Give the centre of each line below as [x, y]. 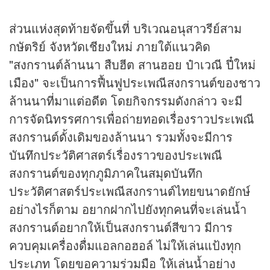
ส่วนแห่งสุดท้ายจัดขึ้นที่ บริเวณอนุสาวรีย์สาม [125, 28]
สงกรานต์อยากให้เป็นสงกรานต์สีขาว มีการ [121, 227]
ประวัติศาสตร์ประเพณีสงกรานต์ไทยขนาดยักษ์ [130, 191]
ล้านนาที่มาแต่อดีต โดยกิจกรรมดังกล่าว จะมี [126, 101]
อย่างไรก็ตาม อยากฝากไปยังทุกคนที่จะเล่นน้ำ [128, 209]
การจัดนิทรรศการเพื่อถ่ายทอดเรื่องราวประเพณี [132, 119]
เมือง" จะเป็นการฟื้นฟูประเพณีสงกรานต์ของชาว [135, 83]
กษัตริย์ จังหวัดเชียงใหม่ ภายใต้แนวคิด [110, 46]
